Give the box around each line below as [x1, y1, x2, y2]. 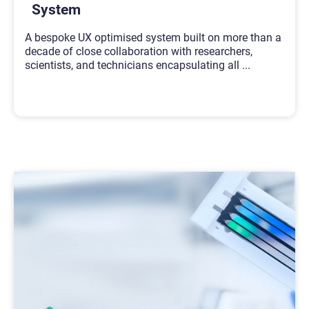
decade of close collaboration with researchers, [25, 44, 252, 58]
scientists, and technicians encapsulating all [25, 58, 242, 72]
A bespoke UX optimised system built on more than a [25, 30, 281, 44]
